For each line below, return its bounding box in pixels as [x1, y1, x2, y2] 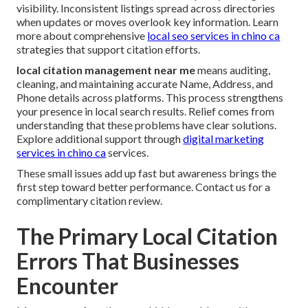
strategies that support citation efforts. [16, 43, 201, 56]
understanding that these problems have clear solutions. [16, 118, 277, 132]
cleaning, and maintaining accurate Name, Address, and [16, 77, 274, 91]
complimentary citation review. [16, 194, 163, 208]
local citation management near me [16, 63, 196, 77]
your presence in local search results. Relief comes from [16, 104, 275, 118]
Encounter [16, 272, 119, 300]
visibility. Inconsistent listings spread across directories [16, 1, 276, 15]
